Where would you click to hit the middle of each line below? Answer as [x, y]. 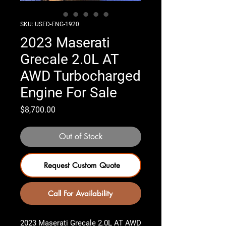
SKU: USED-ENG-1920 [50, 24]
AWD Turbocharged [80, 76]
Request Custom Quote [82, 165]
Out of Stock [81, 136]
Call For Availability [80, 194]
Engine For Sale [69, 93]
